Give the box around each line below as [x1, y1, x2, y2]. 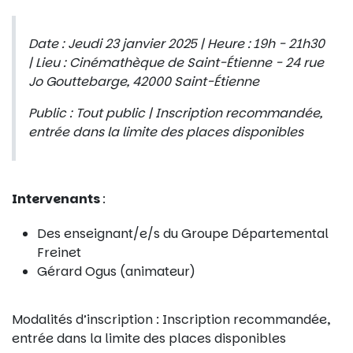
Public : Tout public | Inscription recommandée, [28, 104, 322, 123]
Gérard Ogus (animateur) [37, 262, 195, 281]
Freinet [37, 243, 81, 262]
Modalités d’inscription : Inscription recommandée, [12, 310, 330, 329]
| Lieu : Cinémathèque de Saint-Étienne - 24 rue [28, 54, 324, 72]
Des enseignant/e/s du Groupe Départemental [37, 225, 329, 243]
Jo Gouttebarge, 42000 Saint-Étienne [28, 72, 259, 91]
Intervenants [12, 189, 102, 208]
